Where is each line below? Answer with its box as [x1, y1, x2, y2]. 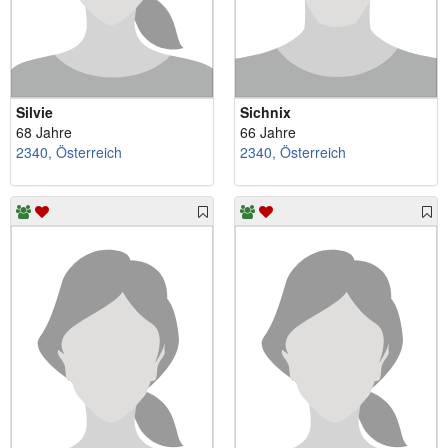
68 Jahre [16, 122, 72, 143]
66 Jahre [240, 122, 296, 143]
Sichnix [240, 102, 291, 123]
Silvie [16, 102, 53, 123]
